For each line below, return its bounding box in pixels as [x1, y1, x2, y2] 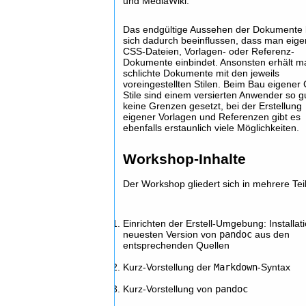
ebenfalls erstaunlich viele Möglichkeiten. [123, 122, 300, 133]
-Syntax [258, 262, 291, 273]
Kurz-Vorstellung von [123, 283, 216, 294]
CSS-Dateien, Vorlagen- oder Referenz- [123, 46, 295, 57]
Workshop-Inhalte [123, 151, 247, 167]
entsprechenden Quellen [123, 240, 230, 251]
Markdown [214, 262, 258, 273]
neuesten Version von [123, 229, 220, 240]
